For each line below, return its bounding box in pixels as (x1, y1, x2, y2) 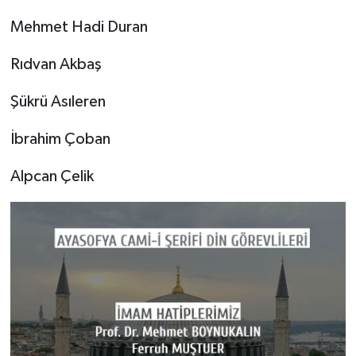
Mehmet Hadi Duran (10, 18, 148, 35)
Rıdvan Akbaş (10, 56, 102, 72)
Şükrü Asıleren (10, 93, 106, 110)
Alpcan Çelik (10, 168, 94, 184)
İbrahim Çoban (10, 130, 110, 147)
